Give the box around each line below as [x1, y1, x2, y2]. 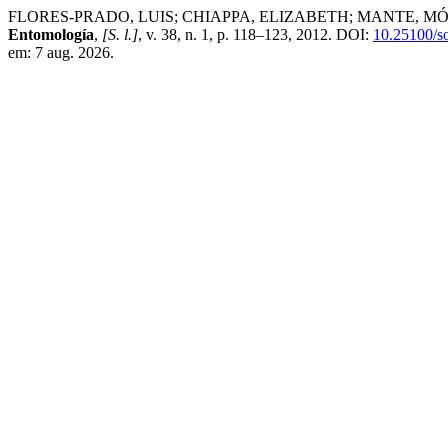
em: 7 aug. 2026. [8, 44, 114, 61]
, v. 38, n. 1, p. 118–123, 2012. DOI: [138, 26, 373, 43]
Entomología [8, 26, 94, 43]
